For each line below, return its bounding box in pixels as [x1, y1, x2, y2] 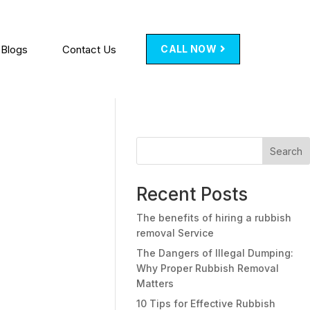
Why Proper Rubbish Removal [136, 262, 280, 274]
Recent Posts [136, 183, 248, 205]
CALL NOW [161, 43, 219, 55]
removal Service [136, 227, 215, 239]
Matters [136, 277, 174, 289]
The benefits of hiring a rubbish [136, 212, 292, 224]
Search [270, 145, 303, 157]
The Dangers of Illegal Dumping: [136, 247, 294, 259]
